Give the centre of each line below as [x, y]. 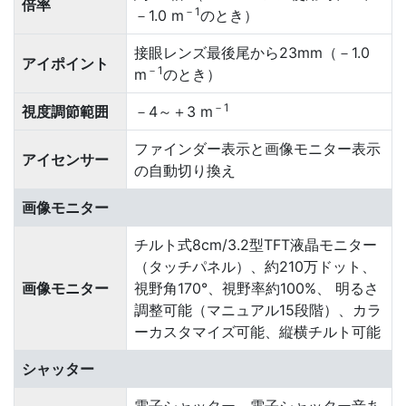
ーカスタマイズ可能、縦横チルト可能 [257, 332]
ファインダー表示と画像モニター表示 [257, 149]
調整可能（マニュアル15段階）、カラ [258, 310]
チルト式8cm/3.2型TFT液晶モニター [256, 245]
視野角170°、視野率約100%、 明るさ [256, 288]
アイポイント [65, 63]
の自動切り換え [185, 170]
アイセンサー [65, 159]
